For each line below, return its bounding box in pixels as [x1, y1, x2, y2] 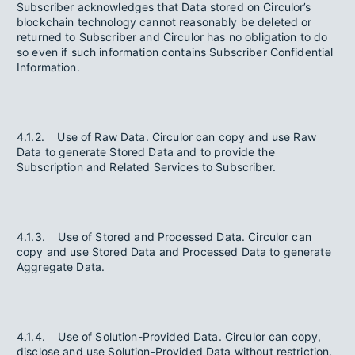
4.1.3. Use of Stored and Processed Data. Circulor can [17, 230, 311, 243]
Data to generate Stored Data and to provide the [17, 145, 275, 158]
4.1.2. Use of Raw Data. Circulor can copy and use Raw [17, 130, 316, 143]
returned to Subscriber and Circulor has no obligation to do [17, 30, 328, 44]
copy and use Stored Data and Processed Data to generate [17, 245, 331, 258]
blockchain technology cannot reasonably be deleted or [17, 15, 312, 29]
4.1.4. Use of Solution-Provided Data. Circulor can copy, [17, 330, 322, 343]
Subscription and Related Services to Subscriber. [17, 160, 279, 174]
